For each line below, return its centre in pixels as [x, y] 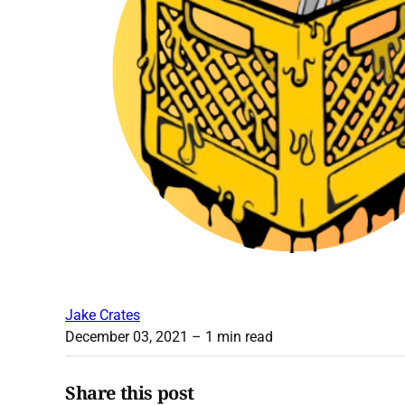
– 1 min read [231, 337]
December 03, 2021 [127, 337]
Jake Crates [103, 316]
